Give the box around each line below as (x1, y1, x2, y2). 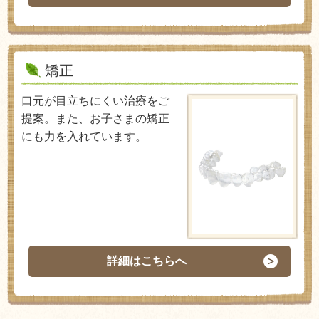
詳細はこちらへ (106, 254, 187, 267)
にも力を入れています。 (21, 130, 147, 143)
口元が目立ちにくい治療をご (21, 95, 169, 108)
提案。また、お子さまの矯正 (21, 113, 169, 125)
